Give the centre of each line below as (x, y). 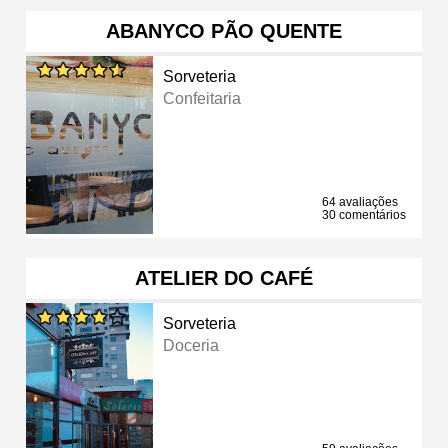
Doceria (191, 345)
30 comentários (364, 214)
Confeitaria (202, 98)
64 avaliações (360, 201)
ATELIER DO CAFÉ (224, 277)
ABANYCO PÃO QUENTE (224, 30)
